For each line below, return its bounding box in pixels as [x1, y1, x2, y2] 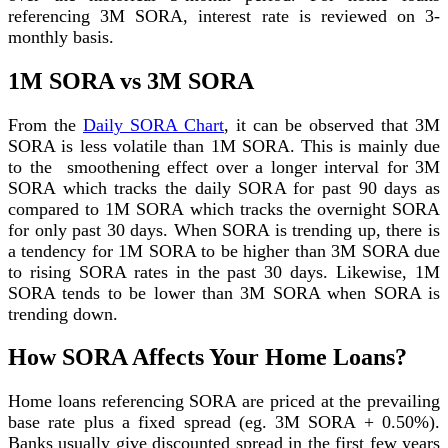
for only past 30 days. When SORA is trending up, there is [8, 219, 440, 240]
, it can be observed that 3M [224, 114, 440, 135]
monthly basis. [8, 26, 114, 47]
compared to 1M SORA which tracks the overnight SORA [8, 198, 440, 219]
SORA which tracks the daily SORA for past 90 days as [8, 177, 440, 198]
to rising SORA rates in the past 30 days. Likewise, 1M [8, 261, 440, 282]
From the [8, 114, 83, 135]
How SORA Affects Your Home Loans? [8, 344, 407, 371]
